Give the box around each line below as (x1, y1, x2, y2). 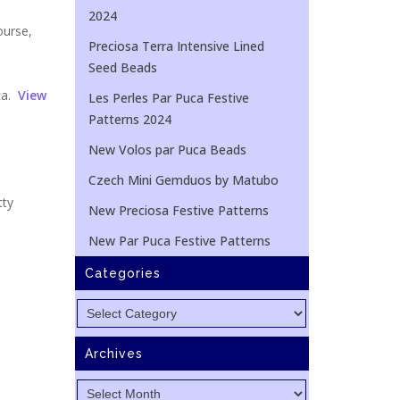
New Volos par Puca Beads (87, 141, 246, 158)
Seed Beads (87, 59, 157, 76)
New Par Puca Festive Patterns (87, 232, 271, 249)
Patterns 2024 (87, 111, 171, 128)
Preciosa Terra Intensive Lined (87, 37, 264, 54)
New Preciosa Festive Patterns (87, 202, 269, 219)
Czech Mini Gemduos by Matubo (87, 171, 279, 188)
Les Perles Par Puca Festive (87, 89, 249, 106)
